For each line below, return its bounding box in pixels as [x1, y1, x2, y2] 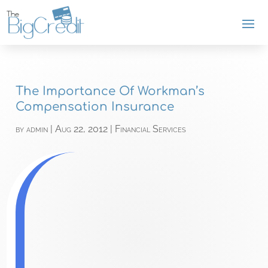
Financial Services [115, 123, 187, 135]
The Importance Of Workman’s [16, 84, 205, 99]
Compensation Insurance [16, 100, 175, 114]
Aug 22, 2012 [55, 123, 108, 135]
